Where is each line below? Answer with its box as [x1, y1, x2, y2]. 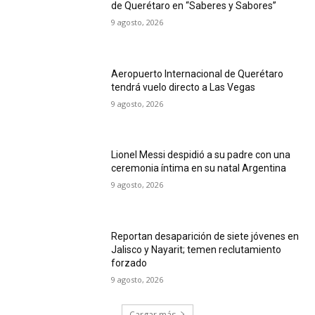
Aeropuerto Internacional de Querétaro [111, 67, 284, 79]
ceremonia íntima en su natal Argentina [111, 162, 287, 174]
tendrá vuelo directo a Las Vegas [111, 81, 256, 93]
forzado [111, 257, 148, 269]
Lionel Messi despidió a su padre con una [111, 149, 291, 161]
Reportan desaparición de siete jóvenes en [111, 230, 300, 242]
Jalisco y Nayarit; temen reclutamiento [111, 243, 282, 255]
